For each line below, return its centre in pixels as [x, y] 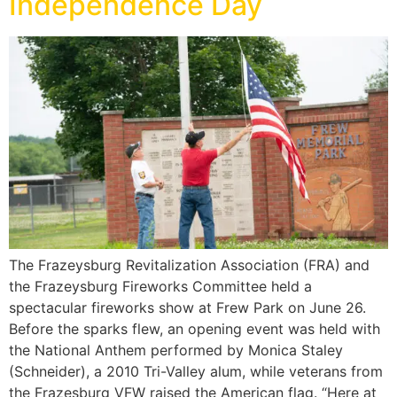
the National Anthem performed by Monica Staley [176, 350]
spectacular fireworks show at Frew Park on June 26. [187, 308]
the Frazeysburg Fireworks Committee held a [160, 287]
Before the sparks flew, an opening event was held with [195, 329]
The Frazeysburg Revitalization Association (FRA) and [189, 265]
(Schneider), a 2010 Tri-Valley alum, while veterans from [196, 372]
